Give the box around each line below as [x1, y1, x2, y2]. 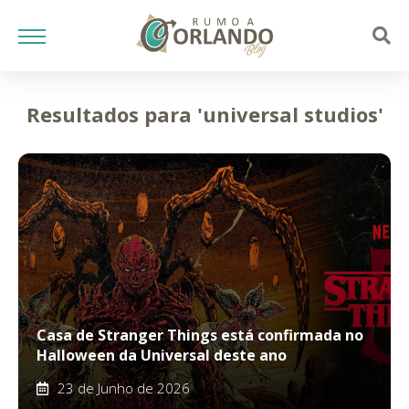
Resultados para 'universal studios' [26, 100, 383, 128]
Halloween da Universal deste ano [37, 345, 287, 365]
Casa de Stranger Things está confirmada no [37, 325, 363, 345]
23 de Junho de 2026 [58, 379, 190, 397]
